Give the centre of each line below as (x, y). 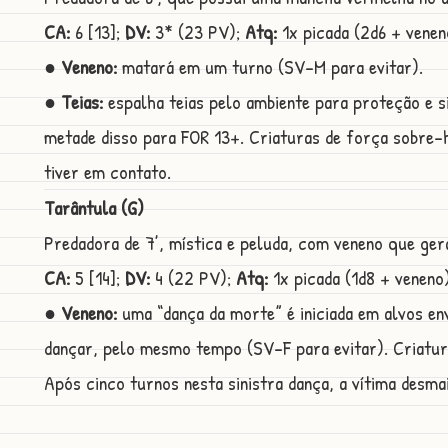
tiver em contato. (107, 172)
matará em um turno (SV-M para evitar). (270, 67)
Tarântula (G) (94, 208)
